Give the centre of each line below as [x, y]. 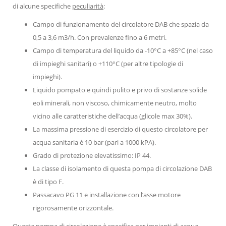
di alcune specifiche [42, 6]
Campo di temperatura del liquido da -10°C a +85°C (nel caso [123, 50]
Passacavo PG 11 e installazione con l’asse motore [107, 194]
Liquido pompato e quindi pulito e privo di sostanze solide [120, 90]
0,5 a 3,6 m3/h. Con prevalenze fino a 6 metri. [100, 37]
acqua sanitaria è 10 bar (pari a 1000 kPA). [94, 142]
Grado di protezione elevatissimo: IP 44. [92, 155]
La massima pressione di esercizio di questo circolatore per [120, 129]
